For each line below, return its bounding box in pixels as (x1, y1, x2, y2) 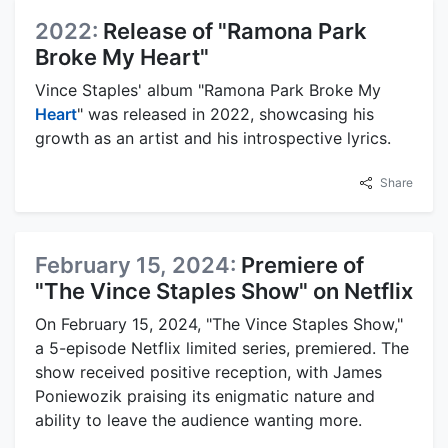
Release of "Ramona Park (103, 18, 367, 45)
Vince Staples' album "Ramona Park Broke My (35, 80, 381, 101)
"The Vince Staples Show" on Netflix (35, 278, 413, 305)
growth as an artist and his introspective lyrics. (35, 128, 391, 149)
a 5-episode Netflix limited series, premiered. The (35, 338, 409, 359)
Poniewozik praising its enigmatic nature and (35, 386, 375, 407)
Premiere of (241, 252, 364, 279)
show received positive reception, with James (35, 362, 382, 383)
